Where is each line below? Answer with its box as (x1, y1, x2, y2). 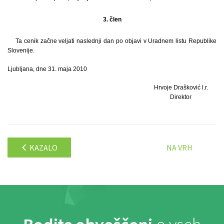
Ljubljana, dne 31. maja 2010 (7, 65, 87, 72)
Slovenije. (7, 46, 34, 54)
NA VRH (166, 142, 192, 152)
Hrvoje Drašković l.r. (153, 83, 208, 91)
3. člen (102, 15, 121, 23)
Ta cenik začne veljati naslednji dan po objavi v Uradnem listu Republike (15, 37, 216, 44)
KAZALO (28, 142, 57, 152)
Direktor (170, 93, 192, 100)
